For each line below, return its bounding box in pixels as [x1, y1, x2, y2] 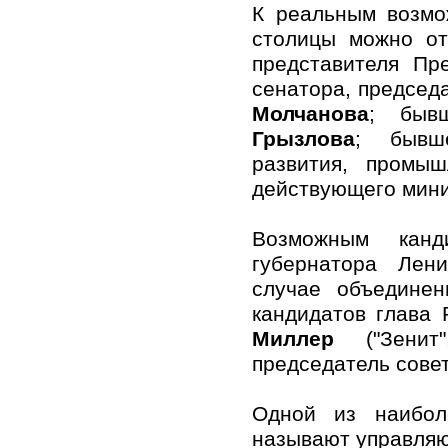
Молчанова [252, 101, 369, 126]
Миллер [252, 326, 334, 351]
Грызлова [252, 126, 355, 151]
